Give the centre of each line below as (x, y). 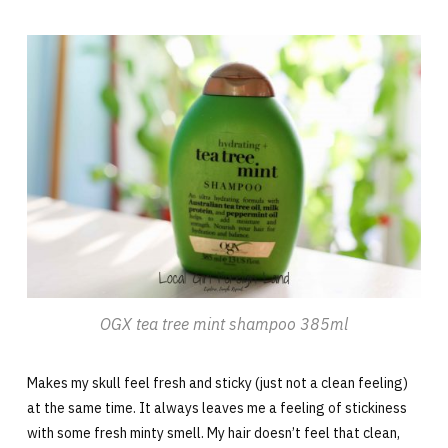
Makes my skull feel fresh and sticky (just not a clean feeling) (217, 382)
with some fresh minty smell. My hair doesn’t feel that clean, (213, 432)
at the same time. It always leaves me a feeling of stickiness (216, 407)
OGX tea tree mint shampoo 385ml (224, 323)
